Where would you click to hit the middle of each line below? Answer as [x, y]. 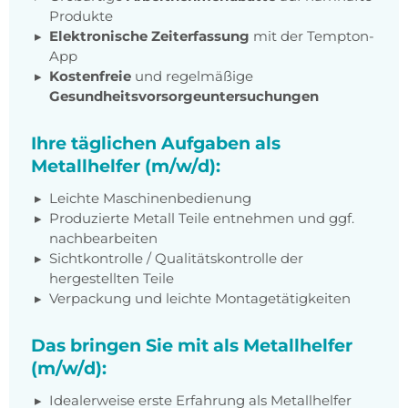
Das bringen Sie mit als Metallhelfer [192, 346]
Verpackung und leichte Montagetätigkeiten [200, 299]
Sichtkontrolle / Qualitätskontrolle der [176, 259]
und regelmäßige [192, 76]
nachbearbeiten [103, 239]
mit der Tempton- [312, 36]
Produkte [81, 16]
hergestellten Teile [112, 279]
